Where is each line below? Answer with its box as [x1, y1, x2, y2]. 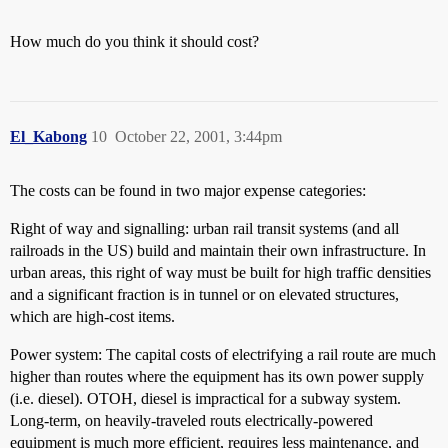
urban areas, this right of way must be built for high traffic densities [10, 264, 431, 281]
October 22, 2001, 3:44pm [115, 128, 282, 145]
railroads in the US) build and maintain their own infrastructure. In [10, 242, 426, 259]
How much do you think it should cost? [10, 33, 259, 50]
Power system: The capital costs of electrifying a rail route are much [10, 346, 436, 363]
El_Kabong [10, 128, 87, 145]
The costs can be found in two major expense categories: [10, 182, 366, 199]
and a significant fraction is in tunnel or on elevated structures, [10, 286, 399, 303]
